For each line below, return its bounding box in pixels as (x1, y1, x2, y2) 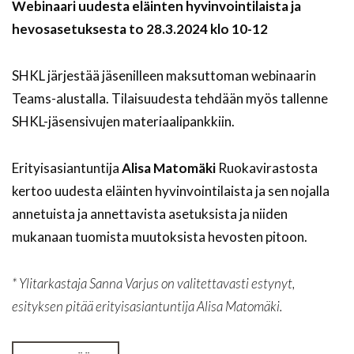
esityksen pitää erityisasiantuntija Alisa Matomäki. (12, 298, 282, 315)
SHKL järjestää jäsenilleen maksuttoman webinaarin (12, 67, 316, 85)
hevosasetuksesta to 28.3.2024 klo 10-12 (12, 21, 268, 38)
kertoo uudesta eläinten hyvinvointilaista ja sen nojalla (12, 183, 330, 200)
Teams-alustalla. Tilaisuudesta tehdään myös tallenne (12, 90, 328, 107)
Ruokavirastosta (216, 160, 318, 177)
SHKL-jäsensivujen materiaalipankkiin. (12, 113, 235, 130)
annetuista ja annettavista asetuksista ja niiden (12, 205, 288, 223)
